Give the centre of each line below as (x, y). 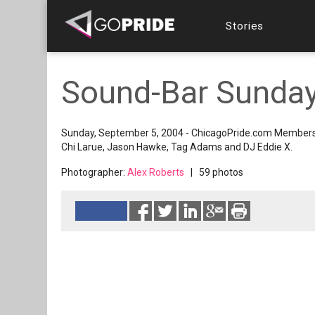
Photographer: (94, 172)
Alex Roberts (156, 172)
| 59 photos (214, 172)
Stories (245, 26)
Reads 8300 (142, 234)
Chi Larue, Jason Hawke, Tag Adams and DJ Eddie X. (177, 147)
